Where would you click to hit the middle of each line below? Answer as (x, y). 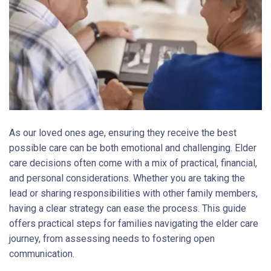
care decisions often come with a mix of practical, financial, (133, 163)
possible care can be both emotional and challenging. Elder (133, 148)
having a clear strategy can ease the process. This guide (128, 208)
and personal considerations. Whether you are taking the (127, 178)
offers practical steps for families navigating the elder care (134, 223)
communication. (42, 253)
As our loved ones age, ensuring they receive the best (123, 132)
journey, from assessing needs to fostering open (112, 238)
